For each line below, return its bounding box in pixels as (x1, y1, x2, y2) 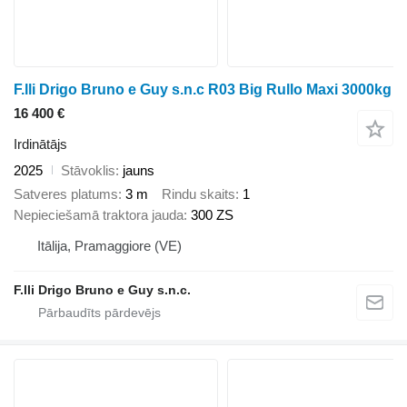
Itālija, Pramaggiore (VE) (37, 238, 182, 254)
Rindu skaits (162, 186, 235, 203)
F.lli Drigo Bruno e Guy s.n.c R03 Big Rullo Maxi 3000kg (14, 81, 392, 97)
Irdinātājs (14, 135, 67, 152)
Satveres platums (14, 186, 118, 203)
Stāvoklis (61, 162, 115, 178)
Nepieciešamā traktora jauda (14, 207, 184, 223)
